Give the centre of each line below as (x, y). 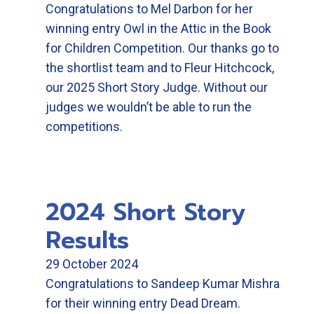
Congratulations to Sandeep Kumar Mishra (163, 284)
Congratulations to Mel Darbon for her (149, 9)
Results (87, 240)
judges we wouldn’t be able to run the (149, 107)
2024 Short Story (145, 212)
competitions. (84, 127)
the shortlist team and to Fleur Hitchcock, (160, 68)
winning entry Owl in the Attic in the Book (158, 28)
